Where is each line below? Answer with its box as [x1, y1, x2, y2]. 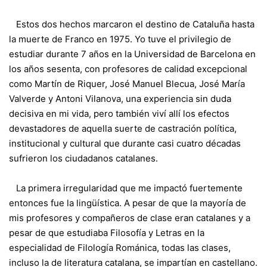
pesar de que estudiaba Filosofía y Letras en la [9, 226, 204, 238]
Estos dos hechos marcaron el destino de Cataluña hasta [9, 18, 254, 30]
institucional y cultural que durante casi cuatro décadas [9, 137, 241, 149]
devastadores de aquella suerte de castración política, [9, 122, 237, 134]
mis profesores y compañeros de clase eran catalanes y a [9, 212, 250, 223]
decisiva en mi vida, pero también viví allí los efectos [9, 107, 229, 119]
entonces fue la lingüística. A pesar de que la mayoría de [9, 197, 246, 209]
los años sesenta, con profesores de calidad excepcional [9, 63, 247, 74]
